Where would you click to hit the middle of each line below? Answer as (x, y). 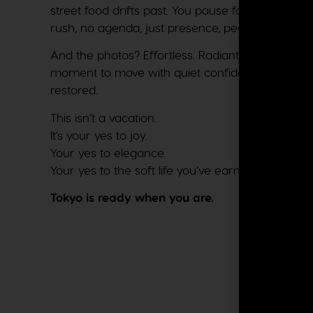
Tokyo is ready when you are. (132, 198)
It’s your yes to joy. (99, 134)
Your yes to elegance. (108, 152)
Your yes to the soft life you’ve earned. (153, 169)
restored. (74, 90)
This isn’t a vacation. (103, 117)
